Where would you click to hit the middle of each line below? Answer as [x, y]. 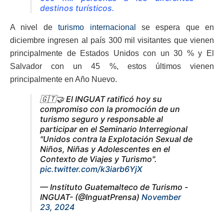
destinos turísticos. [77, 8]
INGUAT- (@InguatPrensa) [91, 197]
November [161, 197]
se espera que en [175, 27]
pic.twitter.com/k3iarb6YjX [91, 169]
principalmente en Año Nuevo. [63, 79]
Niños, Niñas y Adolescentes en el [105, 149]
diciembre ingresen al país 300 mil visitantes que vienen [112, 40]
